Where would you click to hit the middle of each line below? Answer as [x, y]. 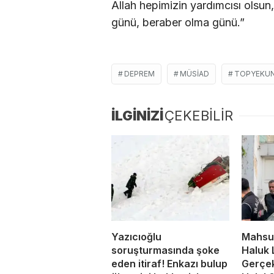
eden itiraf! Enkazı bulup [169, 264]
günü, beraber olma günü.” [178, 22]
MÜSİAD [194, 74]
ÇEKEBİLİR [199, 116]
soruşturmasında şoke [165, 250]
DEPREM [139, 74]
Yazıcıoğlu [136, 237]
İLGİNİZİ [137, 116]
